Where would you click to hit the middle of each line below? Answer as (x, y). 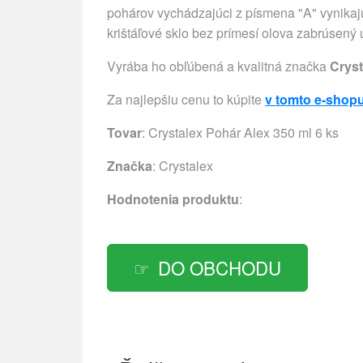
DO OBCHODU (220, 267)
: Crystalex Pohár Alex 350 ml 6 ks (240, 132)
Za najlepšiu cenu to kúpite (186, 99)
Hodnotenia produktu (173, 199)
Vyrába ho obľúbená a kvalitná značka (218, 66)
